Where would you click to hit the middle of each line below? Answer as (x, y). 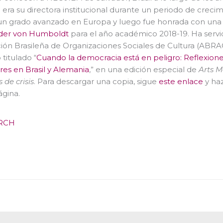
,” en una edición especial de (144, 69)
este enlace (181, 81)
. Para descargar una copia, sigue (96, 81)
